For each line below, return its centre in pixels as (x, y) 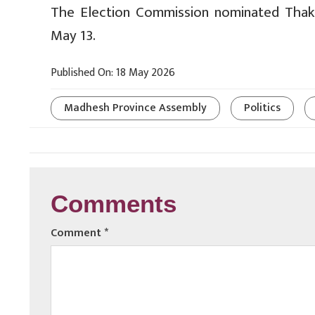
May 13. (73, 36)
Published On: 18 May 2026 (113, 73)
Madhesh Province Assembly (135, 108)
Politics (262, 108)
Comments (114, 207)
